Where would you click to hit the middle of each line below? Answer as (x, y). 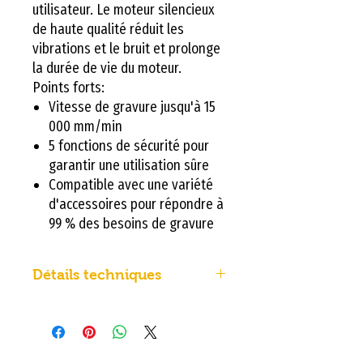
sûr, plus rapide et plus (104, 351)
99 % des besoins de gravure (131, 223)
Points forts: (68, 87)
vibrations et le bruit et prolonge (126, 48)
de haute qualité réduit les (108, 29)
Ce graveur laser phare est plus (130, 329)
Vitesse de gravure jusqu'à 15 (132, 107)
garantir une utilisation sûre (129, 165)
